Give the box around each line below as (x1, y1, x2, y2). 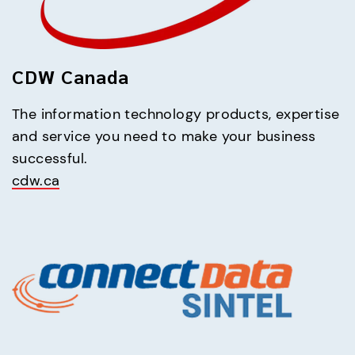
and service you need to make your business (12, 127, 316, 145)
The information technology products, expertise (12, 105, 340, 123)
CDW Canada (12, 63, 129, 89)
